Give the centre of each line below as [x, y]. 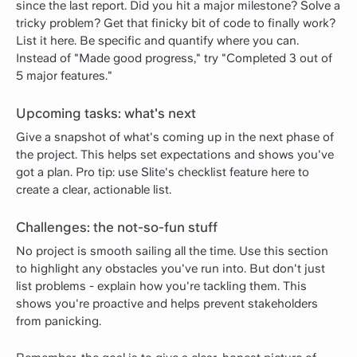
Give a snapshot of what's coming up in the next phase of [175, 137]
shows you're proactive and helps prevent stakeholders [167, 304]
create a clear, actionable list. [94, 190]
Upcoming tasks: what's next [106, 114]
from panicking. [59, 322]
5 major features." [64, 76]
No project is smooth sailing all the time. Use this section [172, 251]
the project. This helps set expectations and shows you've [175, 155]
